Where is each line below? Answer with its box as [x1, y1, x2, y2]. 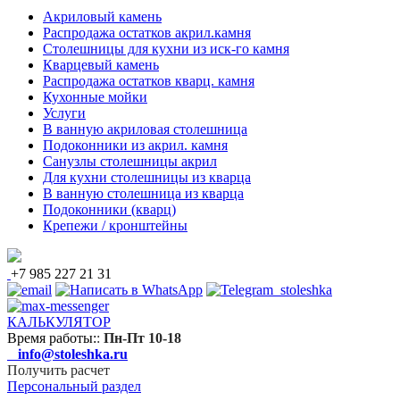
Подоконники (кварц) [43, 201, 176, 217]
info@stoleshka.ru [18, 346, 128, 362]
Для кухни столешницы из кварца [43, 169, 251, 185]
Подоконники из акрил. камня [43, 137, 228, 153]
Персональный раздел [7, 378, 141, 394]
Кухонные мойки [43, 88, 147, 104]
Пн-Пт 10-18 [104, 329, 181, 346]
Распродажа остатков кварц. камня [43, 72, 254, 88]
